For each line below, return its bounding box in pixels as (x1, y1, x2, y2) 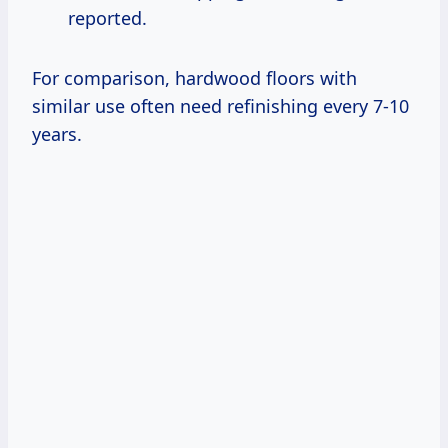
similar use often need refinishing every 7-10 (32, 93, 409, 118)
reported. (68, 5, 147, 30)
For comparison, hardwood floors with (32, 65, 357, 90)
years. (32, 121, 82, 146)
